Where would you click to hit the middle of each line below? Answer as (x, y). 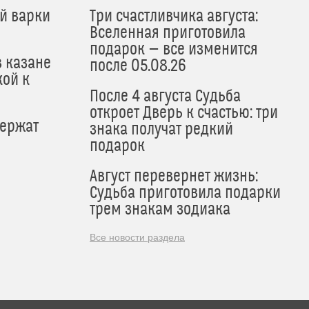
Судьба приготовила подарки (185, 193)
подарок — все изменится (174, 50)
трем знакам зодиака (160, 210)
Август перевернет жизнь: (174, 177)
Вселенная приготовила (168, 33)
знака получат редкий (161, 130)
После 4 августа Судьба (165, 97)
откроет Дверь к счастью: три (184, 113)
